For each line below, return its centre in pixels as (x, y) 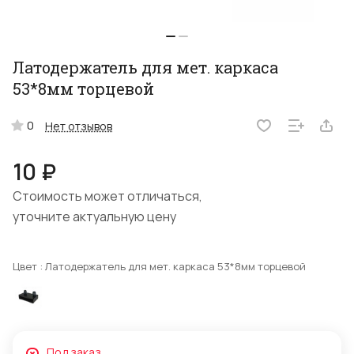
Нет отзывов (79, 126)
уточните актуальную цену (94, 217)
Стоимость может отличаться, (107, 196)
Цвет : (29, 267)
